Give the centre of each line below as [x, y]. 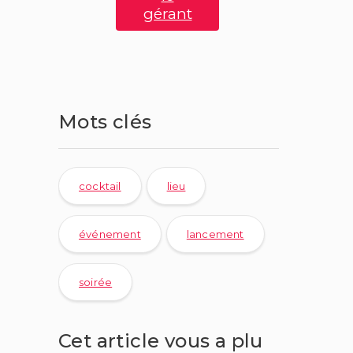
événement [110, 234]
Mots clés [105, 122]
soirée [96, 282]
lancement [215, 234]
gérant [167, 14]
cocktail [100, 186]
